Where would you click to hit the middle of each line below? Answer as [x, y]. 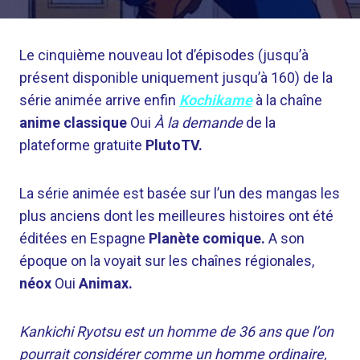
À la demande [200, 123]
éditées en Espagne [84, 238]
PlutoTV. [174, 145]
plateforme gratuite [82, 145]
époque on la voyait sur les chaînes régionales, [167, 261]
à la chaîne [287, 100]
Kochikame [216, 100]
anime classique [73, 123]
